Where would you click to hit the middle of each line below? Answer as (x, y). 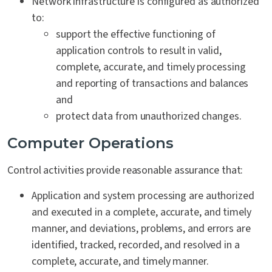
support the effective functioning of (136, 35)
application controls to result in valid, (139, 51)
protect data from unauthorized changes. (149, 117)
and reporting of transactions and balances (152, 84)
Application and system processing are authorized (143, 196)
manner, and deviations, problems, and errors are (141, 229)
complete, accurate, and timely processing (151, 67)
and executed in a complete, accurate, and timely (141, 212)
